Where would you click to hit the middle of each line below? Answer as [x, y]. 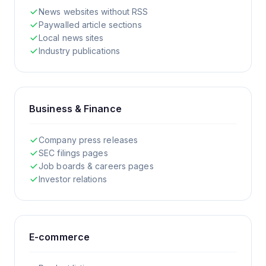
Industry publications [80, 50]
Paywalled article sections [90, 24]
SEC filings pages [73, 153]
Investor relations [73, 179]
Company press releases [88, 140]
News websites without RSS [94, 11]
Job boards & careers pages [96, 166]
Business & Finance [75, 108]
